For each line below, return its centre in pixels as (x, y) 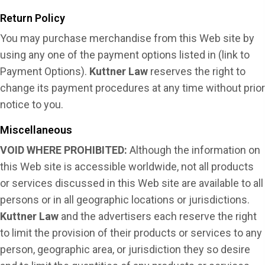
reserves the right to (197, 72)
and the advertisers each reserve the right (159, 216)
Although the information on (194, 150)
